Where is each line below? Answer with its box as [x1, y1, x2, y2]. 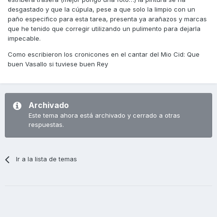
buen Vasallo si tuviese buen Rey [8, 60, 108, 68]
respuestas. [29, 121, 64, 129]
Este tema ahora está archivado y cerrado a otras [29, 111, 180, 120]
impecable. [8, 34, 41, 43]
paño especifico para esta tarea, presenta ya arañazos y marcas [8, 15, 207, 23]
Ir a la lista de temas [16, 155, 77, 163]
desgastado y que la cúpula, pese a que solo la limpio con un [8, 5, 195, 14]
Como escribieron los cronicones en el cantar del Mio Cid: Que [8, 50, 200, 59]
